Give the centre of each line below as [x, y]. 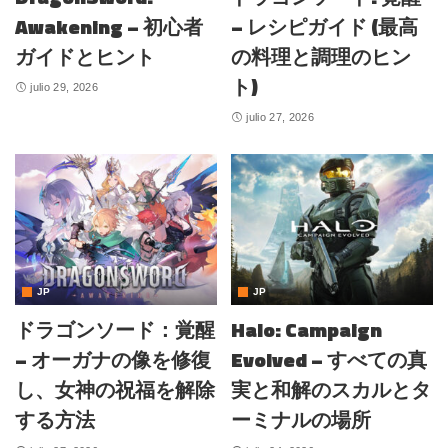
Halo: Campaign [306, 329]
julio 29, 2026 [64, 87]
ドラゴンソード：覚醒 [115, 329]
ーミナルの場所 [301, 419]
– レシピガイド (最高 [324, 26]
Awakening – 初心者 [109, 26]
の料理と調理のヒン [321, 56]
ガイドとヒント [85, 56]
